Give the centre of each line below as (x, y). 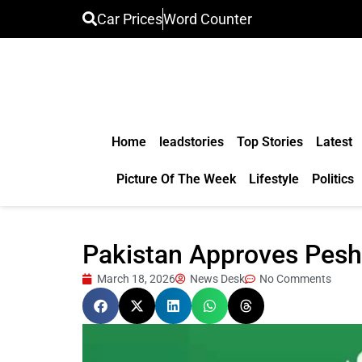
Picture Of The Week (176, 179)
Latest (334, 142)
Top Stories (269, 142)
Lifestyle (274, 179)
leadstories (191, 142)
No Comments (295, 279)
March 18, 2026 (136, 279)
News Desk (217, 279)
